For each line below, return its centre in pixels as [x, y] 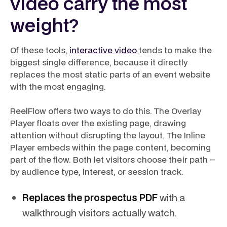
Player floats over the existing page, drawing [98, 123]
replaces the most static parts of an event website [110, 74]
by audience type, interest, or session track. [97, 172]
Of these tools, [40, 50]
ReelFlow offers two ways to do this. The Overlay [106, 111]
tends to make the [175, 50]
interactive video [104, 50]
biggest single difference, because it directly [99, 62]
